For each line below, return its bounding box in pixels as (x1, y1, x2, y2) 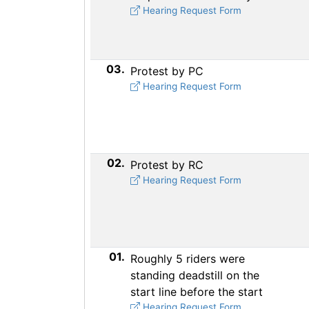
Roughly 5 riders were (130, 252, 245, 266)
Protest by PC (130, 64, 203, 78)
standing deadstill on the (130, 268, 259, 282)
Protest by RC (130, 158, 203, 172)
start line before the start (130, 285, 263, 299)
